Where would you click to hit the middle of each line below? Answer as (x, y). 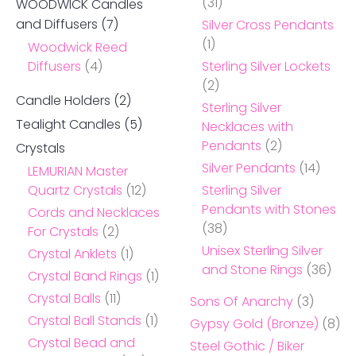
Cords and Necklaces (94, 212)
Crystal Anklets (72, 253)
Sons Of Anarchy (242, 301)
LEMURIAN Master (78, 171)
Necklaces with (248, 126)
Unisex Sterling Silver (262, 250)
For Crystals (63, 231)
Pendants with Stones (269, 209)
